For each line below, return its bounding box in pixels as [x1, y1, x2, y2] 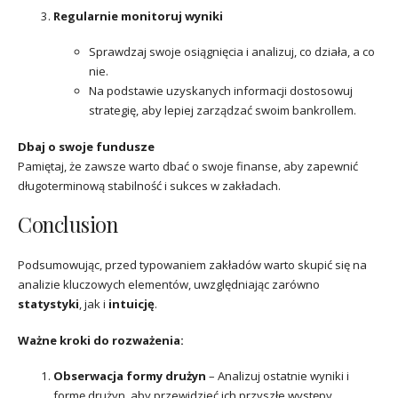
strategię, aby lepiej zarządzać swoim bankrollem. [89, 102, 356, 119]
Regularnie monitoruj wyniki [53, 7, 223, 24]
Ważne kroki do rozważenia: [18, 331, 184, 348]
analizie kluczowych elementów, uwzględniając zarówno [18, 275, 320, 292]
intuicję [108, 295, 155, 312]
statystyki [18, 295, 79, 312]
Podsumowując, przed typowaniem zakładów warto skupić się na [18, 256, 367, 273]
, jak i [79, 295, 108, 312]
